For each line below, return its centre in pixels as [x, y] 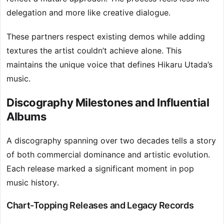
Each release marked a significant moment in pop [100, 169]
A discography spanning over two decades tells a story [111, 141]
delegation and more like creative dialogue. [88, 13]
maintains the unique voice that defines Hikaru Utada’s [109, 65]
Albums [26, 117]
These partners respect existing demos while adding [106, 37]
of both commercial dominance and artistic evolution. [108, 155]
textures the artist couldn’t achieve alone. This [94, 51]
